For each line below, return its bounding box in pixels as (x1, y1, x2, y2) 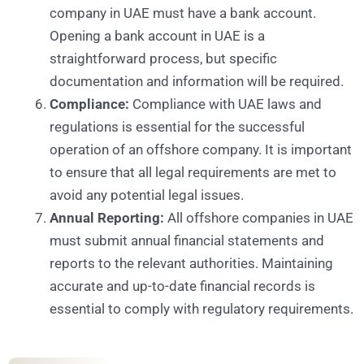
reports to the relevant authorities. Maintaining (50, 255, 333, 272)
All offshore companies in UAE (164, 210, 353, 227)
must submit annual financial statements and (50, 232, 324, 249)
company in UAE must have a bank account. (50, 5, 316, 22)
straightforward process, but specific (50, 50, 277, 67)
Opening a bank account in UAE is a (50, 28, 265, 45)
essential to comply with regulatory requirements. (50, 301, 353, 318)
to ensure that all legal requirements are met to (50, 164, 336, 181)
